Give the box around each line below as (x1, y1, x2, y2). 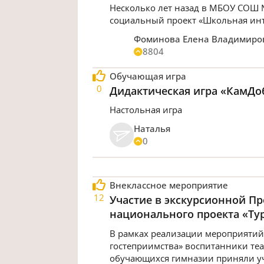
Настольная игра (109, 104, 182, 116)
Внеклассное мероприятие (109, 179, 228, 192)
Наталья (134, 123, 171, 135)
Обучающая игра (109, 70, 186, 82)
